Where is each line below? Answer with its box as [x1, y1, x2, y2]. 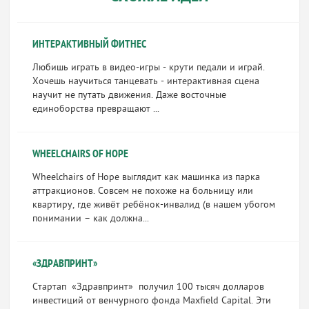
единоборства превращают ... [32, 102, 159, 116]
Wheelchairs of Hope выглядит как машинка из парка [32, 170, 260, 184]
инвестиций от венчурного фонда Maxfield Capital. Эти [32, 294, 271, 308]
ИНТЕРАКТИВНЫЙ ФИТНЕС [32, 37, 146, 52]
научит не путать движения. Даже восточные [32, 88, 226, 102]
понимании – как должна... [32, 212, 149, 226]
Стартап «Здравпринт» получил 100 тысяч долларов [32, 280, 264, 294]
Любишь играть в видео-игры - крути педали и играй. [32, 61, 268, 74]
